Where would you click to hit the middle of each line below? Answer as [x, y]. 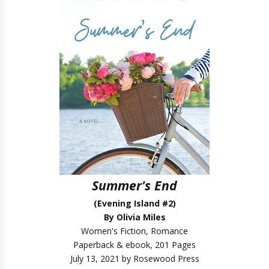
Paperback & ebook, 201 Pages [134, 245]
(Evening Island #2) [134, 203]
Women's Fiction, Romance [134, 231]
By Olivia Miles [134, 217]
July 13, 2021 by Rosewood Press [134, 258]
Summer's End [134, 185]
